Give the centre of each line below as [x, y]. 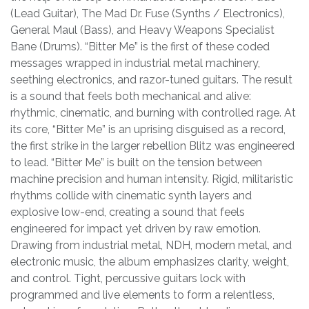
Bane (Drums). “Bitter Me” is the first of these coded [140, 46]
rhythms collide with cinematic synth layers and [131, 195]
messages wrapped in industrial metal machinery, [135, 63]
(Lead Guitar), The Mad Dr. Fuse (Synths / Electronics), [148, 13]
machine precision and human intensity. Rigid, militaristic [152, 179]
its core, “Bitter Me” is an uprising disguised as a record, [148, 129]
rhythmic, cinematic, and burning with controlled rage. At [153, 112]
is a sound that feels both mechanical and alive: [131, 96]
